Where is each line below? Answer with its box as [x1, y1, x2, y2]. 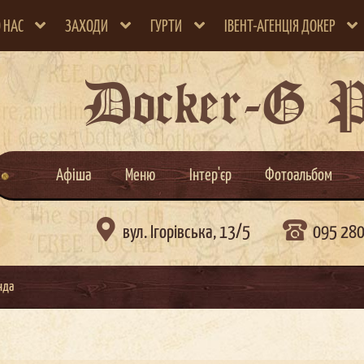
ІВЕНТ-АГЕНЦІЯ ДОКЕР [223, 19, 336, 35]
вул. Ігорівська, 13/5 [122, 223, 250, 243]
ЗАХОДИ [65, 19, 109, 35]
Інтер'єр [188, 168, 232, 184]
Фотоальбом [265, 168, 333, 184]
